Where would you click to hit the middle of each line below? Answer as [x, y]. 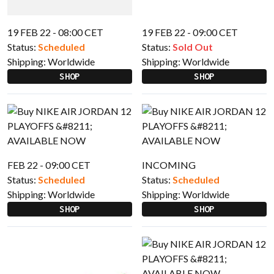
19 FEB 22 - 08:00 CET [55, 32]
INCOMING [169, 165]
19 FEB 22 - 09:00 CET [190, 32]
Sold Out [193, 47]
